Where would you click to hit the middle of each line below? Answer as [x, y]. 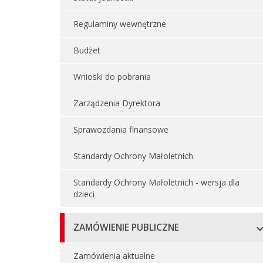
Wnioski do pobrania [112, 77]
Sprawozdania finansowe [121, 129]
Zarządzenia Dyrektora [117, 103]
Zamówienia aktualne [114, 256]
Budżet [87, 50]
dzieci [84, 194]
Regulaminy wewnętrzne [120, 24]
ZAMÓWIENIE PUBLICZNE [126, 227]
